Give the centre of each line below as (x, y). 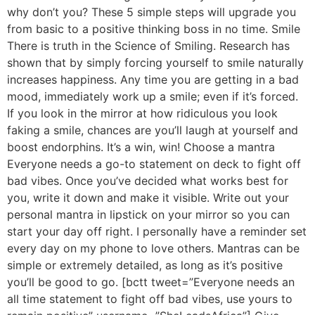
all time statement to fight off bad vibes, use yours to (150, 299)
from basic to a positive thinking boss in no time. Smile (154, 29)
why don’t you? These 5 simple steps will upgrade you (152, 12)
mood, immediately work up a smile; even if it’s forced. (153, 97)
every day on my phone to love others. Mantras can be (153, 249)
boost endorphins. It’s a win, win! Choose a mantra (141, 147)
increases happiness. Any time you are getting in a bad (153, 80)
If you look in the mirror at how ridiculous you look (142, 114)
